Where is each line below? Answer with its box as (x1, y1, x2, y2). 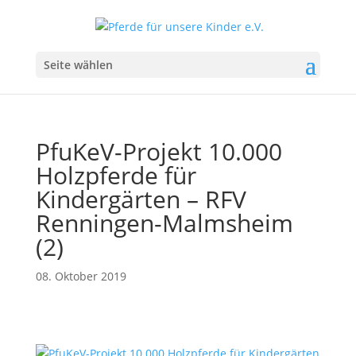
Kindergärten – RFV (35, 182, 246, 215)
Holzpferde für (35, 158, 196, 192)
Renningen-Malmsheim (35, 206, 293, 239)
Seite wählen (43, 56, 113, 72)
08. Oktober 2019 (35, 268, 126, 284)
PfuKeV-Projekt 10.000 (35, 134, 282, 168)
